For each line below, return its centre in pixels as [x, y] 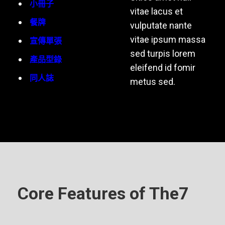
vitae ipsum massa [168, 39]
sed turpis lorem [163, 53]
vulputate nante [161, 25]
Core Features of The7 [103, 193]
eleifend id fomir [163, 68]
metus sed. [153, 82]
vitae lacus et [156, 11]
